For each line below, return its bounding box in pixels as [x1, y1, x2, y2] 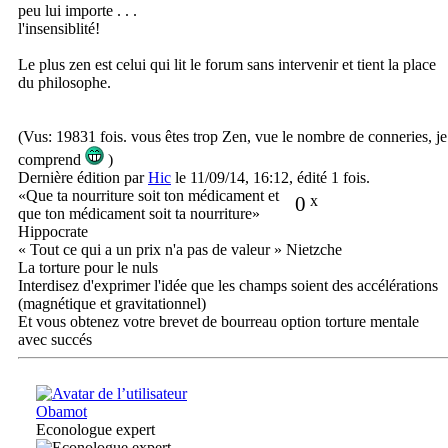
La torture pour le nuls [18, 259, 158, 277]
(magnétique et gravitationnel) [18, 295, 206, 313]
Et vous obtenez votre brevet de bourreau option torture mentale [18, 313, 419, 331]
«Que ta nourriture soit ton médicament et [18, 187, 279, 205]
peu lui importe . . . [18, 2, 137, 20]
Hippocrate [18, 223, 88, 241]
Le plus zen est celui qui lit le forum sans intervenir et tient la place [18, 56, 436, 74]
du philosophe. [18, 74, 111, 92]
